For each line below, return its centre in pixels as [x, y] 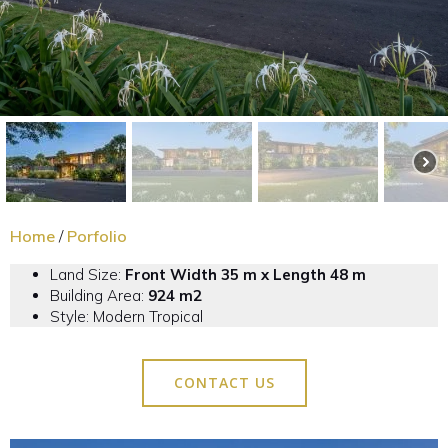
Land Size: [87, 274]
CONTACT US [224, 382]
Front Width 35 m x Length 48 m [245, 274]
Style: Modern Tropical [126, 316]
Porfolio [97, 236]
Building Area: [99, 295]
